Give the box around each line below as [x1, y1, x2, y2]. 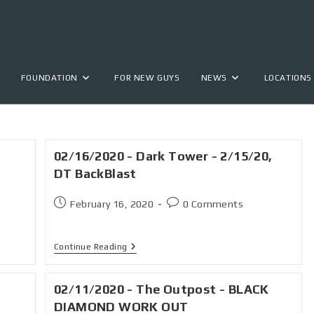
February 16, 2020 [70, 198, 154, 210]
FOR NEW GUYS [114, 73, 180, 83]
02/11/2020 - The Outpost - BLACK [54, 282, 269, 296]
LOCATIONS [264, 73, 312, 83]
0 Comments [183, 198, 244, 210]
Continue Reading [54, 242, 128, 252]
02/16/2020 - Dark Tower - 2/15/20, [54, 149, 273, 163]
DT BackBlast [54, 166, 137, 181]
